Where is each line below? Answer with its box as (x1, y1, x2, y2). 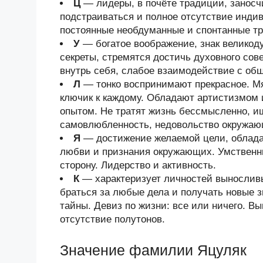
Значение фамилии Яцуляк (60, 241, 247, 258)
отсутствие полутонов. (60, 214, 165, 225)
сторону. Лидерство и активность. (60, 160, 216, 171)
